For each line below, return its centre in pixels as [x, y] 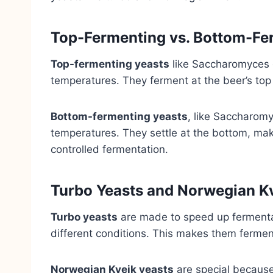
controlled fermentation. [109, 149]
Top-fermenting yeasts [110, 64]
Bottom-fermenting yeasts [119, 116]
